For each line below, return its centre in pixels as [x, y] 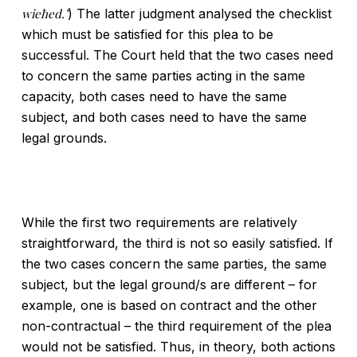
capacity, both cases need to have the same [154, 96]
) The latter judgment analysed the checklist [199, 14]
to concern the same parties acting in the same [163, 76]
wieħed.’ [44, 14]
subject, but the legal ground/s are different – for [169, 284]
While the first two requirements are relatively [159, 222]
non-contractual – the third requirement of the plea [176, 326]
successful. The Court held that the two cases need [177, 55]
